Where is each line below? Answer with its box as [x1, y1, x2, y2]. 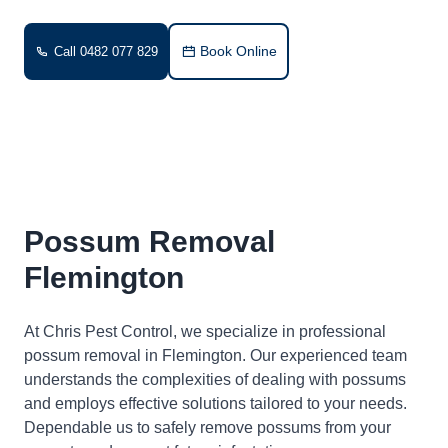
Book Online [200, 43, 277, 59]
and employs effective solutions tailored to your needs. [24, 395, 407, 412]
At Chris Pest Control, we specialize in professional [24, 323, 386, 340]
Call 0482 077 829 [54, 44, 158, 59]
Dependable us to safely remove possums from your [24, 419, 391, 436]
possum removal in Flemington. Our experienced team [24, 347, 407, 364]
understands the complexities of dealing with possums [24, 371, 406, 388]
